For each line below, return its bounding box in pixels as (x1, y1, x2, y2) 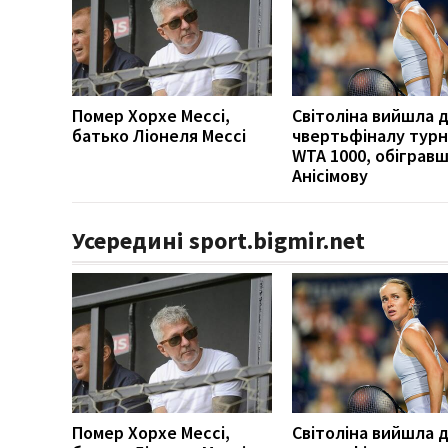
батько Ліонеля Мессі (72, 123, 246, 147)
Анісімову (292, 163, 368, 187)
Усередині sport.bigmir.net (72, 224, 365, 256)
